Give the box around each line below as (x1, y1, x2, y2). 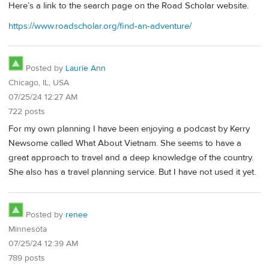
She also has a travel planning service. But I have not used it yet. (8, 166, 256, 178)
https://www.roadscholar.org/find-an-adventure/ (8, 20, 192, 32)
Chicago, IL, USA (8, 77, 69, 89)
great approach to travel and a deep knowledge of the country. (8, 152, 253, 164)
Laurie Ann (65, 63, 106, 74)
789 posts (8, 252, 45, 264)
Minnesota (8, 223, 47, 235)
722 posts (8, 106, 45, 118)
